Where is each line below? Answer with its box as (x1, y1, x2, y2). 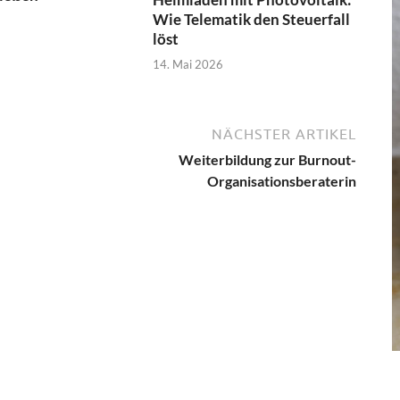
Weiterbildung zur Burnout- (179, 151, 356, 169)
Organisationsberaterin (207, 172, 356, 190)
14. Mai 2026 (153, 57, 224, 72)
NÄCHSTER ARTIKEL (212, 126, 356, 143)
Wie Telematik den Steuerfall (153, 9, 351, 29)
